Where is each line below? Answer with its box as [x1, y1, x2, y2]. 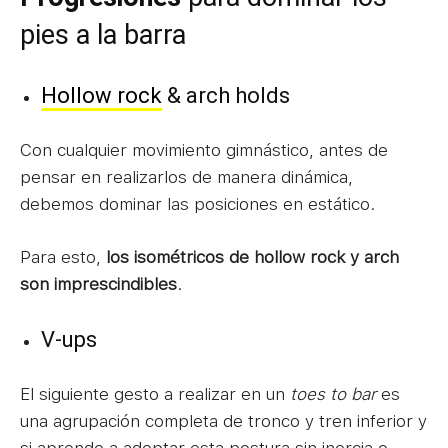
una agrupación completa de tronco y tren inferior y [20, 410, 427, 431]
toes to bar [290, 383, 376, 404]
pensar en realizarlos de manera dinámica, [20, 166, 353, 187]
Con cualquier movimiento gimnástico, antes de [20, 139, 388, 160]
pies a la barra [20, 18, 186, 51]
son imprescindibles [20, 273, 177, 294]
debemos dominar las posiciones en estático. [20, 193, 375, 214]
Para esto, [20, 246, 106, 267]
